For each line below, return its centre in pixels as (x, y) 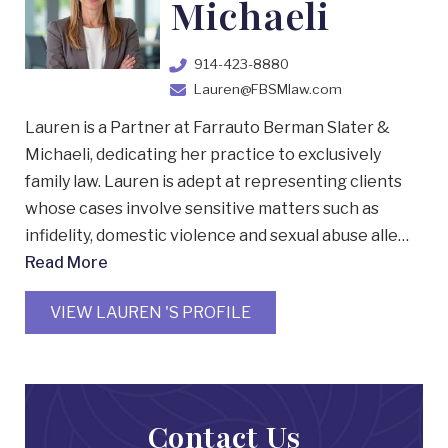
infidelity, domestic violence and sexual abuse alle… (217, 235)
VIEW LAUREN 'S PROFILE (150, 312)
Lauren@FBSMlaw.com (268, 89)
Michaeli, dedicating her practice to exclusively (203, 154)
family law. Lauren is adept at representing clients (213, 181)
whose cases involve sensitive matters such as (202, 208)
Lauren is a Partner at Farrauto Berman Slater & (207, 127)
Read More (66, 262)
